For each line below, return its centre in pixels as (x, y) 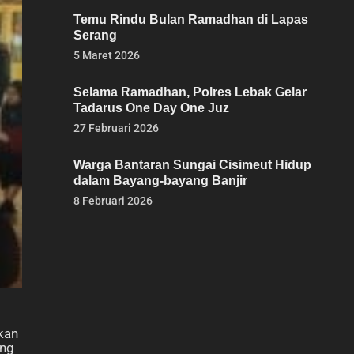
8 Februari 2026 (113, 201)
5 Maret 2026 (107, 55)
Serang (95, 35)
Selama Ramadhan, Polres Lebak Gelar (190, 92)
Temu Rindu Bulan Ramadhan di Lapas (191, 19)
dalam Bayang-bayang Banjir (160, 181)
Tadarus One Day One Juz (151, 108)
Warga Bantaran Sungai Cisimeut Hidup (192, 165)
